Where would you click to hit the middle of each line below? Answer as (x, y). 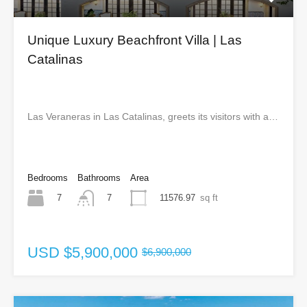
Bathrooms (99, 177)
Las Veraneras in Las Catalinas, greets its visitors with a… (153, 116)
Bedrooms (48, 177)
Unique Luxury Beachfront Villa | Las (135, 40)
